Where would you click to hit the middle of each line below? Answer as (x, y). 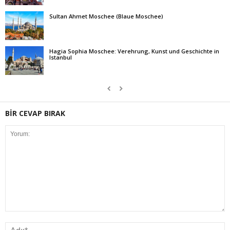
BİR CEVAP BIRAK (35, 113)
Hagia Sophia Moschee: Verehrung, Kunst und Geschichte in (134, 51)
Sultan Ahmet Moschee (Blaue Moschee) (106, 16)
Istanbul (61, 57)
